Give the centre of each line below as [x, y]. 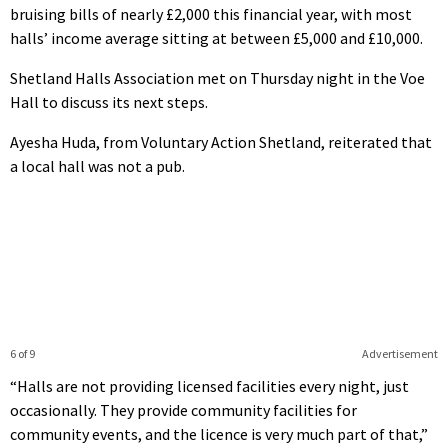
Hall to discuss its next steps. [109, 102]
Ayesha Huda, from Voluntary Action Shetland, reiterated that [221, 142]
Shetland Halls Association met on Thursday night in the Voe [217, 78]
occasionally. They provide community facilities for [183, 410]
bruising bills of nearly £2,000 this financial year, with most [211, 14]
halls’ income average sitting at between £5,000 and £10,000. [216, 38]
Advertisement [399, 354]
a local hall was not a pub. [97, 166]
